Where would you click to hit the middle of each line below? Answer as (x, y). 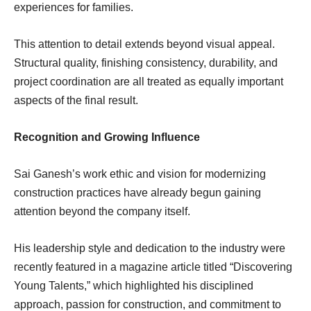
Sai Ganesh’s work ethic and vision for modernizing (140, 174)
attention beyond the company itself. (102, 211)
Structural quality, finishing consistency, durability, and (146, 62)
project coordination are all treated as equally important (149, 81)
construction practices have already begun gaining (137, 192)
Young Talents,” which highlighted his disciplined (134, 285)
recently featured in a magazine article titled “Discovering (153, 267)
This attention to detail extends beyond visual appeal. (144, 44)
